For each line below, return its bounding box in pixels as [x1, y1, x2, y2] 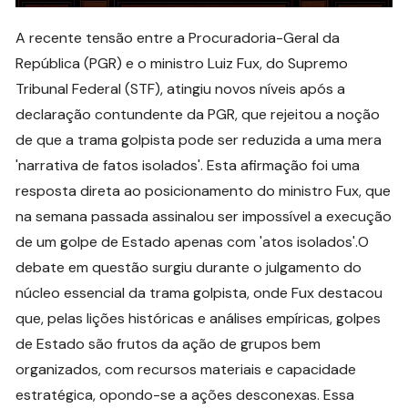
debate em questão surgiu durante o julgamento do [15, 257, 362, 277]
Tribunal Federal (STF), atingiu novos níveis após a [15, 78, 346, 98]
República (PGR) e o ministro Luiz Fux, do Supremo [15, 53, 349, 73]
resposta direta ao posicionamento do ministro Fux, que [15, 180, 392, 200]
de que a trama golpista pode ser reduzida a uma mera [15, 129, 382, 149]
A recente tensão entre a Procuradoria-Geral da [15, 27, 341, 47]
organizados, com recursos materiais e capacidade [15, 359, 357, 379]
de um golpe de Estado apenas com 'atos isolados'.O [15, 231, 370, 251]
